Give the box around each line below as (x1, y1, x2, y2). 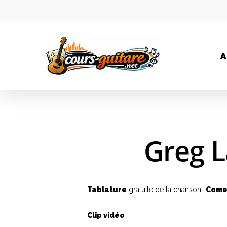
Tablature (87, 185, 127, 194)
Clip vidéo (87, 211, 125, 219)
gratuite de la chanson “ (127, 185, 206, 194)
